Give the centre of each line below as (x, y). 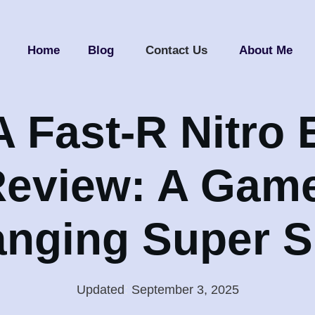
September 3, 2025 (185, 290)
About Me (266, 50)
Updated (100, 290)
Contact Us (176, 50)
